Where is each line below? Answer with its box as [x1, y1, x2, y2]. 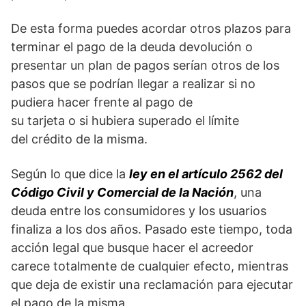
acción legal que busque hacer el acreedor [11, 240, 253, 255]
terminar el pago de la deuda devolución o [11, 40, 253, 55]
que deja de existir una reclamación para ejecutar [11, 277, 293, 292]
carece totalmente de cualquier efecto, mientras [11, 259, 288, 274]
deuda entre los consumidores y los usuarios [11, 204, 266, 219]
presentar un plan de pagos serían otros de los [11, 58, 279, 73]
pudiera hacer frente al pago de [11, 95, 193, 110]
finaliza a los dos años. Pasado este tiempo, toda [11, 222, 292, 237]
